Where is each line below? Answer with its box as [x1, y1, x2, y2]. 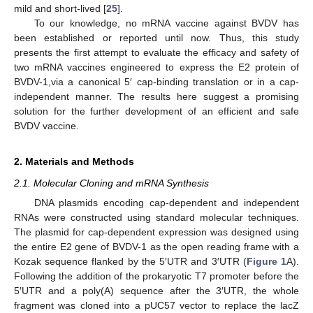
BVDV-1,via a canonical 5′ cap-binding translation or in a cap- [14, 76, 299, 87]
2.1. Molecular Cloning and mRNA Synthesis [14, 177, 209, 189]
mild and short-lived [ [14, 3, 106, 14]
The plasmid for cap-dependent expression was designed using [14, 226, 299, 238]
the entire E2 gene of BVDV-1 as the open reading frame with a [14, 241, 299, 253]
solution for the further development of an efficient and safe [14, 105, 299, 117]
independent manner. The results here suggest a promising [14, 91, 299, 102]
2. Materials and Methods [14, 156, 134, 167]
